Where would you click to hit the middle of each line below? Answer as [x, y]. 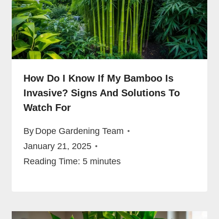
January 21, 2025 [57, 146]
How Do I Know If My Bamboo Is [99, 78]
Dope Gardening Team [80, 131]
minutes [105, 161]
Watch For [47, 108]
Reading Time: [52, 161]
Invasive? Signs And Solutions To [102, 93]
